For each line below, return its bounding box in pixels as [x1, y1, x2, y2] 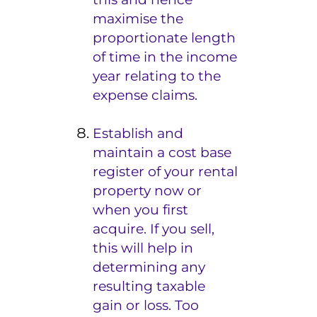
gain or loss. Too [93, 296, 200, 313]
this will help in [93, 239, 194, 256]
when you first [93, 201, 189, 218]
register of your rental [93, 163, 238, 180]
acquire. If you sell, [93, 220, 215, 237]
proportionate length [93, 29, 236, 46]
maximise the [93, 10, 184, 27]
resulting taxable [93, 277, 206, 294]
